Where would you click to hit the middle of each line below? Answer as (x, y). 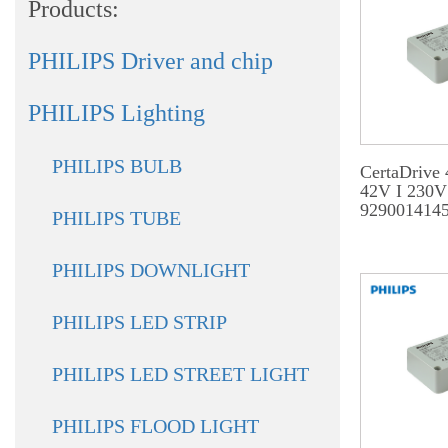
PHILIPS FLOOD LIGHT (155, 426)
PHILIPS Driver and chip (150, 61)
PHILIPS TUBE (116, 218)
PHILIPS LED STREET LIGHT (180, 374)
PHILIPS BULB (117, 166)
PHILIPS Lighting (116, 113)
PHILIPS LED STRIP (139, 322)
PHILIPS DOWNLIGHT (151, 270)
